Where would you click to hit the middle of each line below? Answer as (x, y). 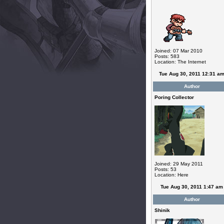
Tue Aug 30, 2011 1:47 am (192, 187)
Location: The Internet (180, 62)
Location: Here (171, 175)
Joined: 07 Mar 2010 (178, 51)
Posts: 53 (165, 169)
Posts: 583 (167, 56)
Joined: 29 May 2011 (178, 164)
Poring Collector (174, 97)
